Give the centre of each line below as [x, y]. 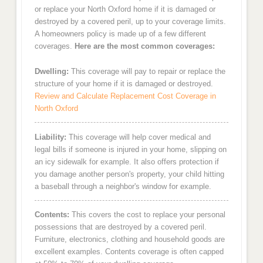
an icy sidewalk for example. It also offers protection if [127, 161]
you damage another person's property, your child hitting [129, 174]
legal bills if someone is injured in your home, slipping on [130, 149]
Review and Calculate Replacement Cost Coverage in [125, 96]
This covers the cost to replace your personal [147, 215]
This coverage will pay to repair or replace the [147, 71]
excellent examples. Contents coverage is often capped [129, 252]
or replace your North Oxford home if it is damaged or [125, 9]
